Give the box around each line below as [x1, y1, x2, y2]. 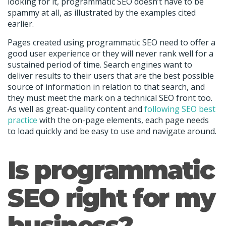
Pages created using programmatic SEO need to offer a [8, 36, 215, 48]
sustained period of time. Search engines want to [8, 59, 192, 70]
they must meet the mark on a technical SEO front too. [8, 92, 212, 103]
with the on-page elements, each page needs [37, 114, 209, 126]
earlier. [8, 18, 34, 30]
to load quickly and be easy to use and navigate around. [8, 125, 216, 137]
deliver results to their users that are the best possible [8, 70, 214, 81]
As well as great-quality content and [8, 103, 144, 115]
